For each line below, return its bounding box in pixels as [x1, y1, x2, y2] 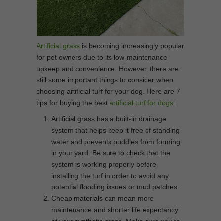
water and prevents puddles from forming [51, 138, 180, 146]
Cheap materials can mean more [51, 194, 154, 203]
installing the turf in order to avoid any [51, 172, 169, 180]
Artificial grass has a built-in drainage [51, 115, 166, 123]
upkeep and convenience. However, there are [37, 65, 179, 73]
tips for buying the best [37, 99, 110, 107]
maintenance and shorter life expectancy [51, 206, 178, 214]
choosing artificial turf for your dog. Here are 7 [37, 87, 180, 96]
